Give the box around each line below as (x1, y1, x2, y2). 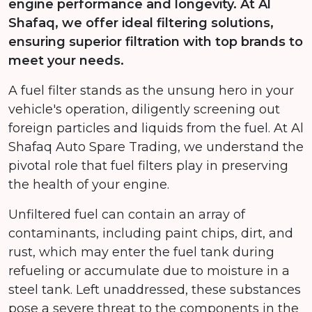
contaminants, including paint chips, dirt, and (8, 225, 293, 241)
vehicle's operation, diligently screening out (8, 101, 280, 117)
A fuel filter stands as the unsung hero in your (8, 82, 294, 98)
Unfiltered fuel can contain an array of (8, 206, 245, 222)
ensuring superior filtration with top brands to (8, 33, 303, 49)
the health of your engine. (8, 176, 169, 192)
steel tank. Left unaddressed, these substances (8, 281, 301, 297)
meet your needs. (8, 52, 124, 68)
